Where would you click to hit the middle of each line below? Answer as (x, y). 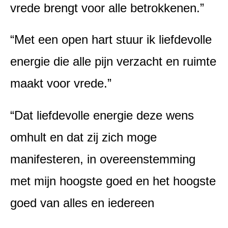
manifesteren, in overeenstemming (103, 159)
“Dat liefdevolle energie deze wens (102, 115)
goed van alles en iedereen (82, 203)
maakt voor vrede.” (61, 83)
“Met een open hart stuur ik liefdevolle (111, 40)
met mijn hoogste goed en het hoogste (113, 181)
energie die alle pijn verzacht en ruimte (113, 62)
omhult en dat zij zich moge (83, 137)
